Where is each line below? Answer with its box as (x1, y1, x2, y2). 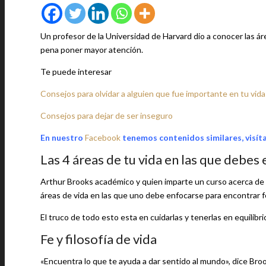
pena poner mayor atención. (40, 45, 143, 55)
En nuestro (40, 132, 83, 142)
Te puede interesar (40, 66, 112, 77)
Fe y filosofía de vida (40, 231, 157, 247)
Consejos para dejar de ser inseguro (40, 110, 173, 121)
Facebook (85, 132, 121, 142)
